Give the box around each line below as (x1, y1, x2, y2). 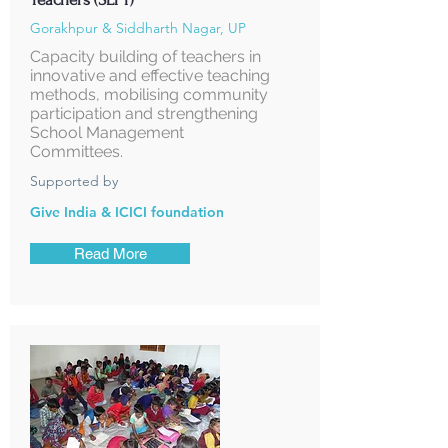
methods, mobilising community (30, 85, 268, 104)
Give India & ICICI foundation (30, 203, 224, 221)
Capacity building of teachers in (30, 47, 261, 66)
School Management (30, 123, 184, 142)
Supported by (30, 172, 118, 190)
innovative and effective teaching (30, 66, 270, 85)
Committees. (30, 142, 123, 161)
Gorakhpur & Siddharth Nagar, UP (30, 19, 246, 37)
